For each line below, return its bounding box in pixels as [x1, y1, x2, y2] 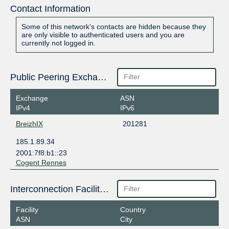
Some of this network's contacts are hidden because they [21, 22, 206, 31]
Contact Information [10, 4, 90, 14]
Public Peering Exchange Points [97, 72, 107, 83]
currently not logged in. [21, 39, 96, 48]
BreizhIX [15, 119, 43, 128]
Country [120, 205, 146, 214]
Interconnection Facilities [99, 184, 109, 194]
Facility [15, 205, 38, 214]
